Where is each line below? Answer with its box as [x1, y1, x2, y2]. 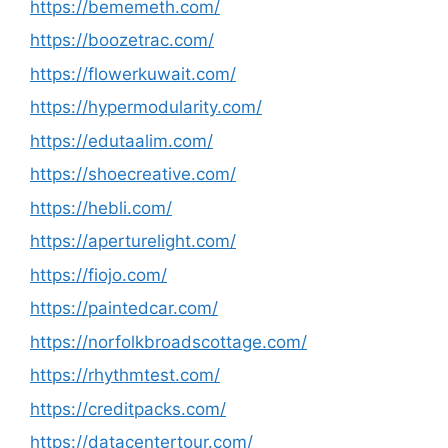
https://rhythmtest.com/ [30, 365, 220, 385]
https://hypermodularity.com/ [30, 97, 262, 117]
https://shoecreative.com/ [30, 164, 236, 184]
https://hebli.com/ [30, 197, 172, 218]
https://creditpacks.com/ [30, 398, 226, 419]
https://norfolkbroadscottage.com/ [30, 331, 307, 352]
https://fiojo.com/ [30, 264, 167, 285]
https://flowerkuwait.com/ [30, 63, 236, 84]
